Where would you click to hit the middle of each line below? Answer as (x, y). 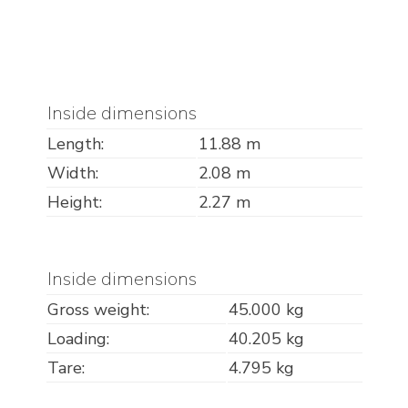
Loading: (78, 339)
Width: (72, 173)
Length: (75, 144)
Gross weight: (98, 310)
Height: (74, 203)
